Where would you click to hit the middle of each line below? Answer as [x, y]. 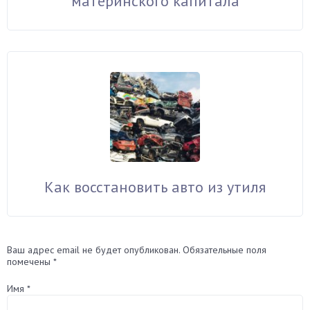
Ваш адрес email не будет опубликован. [93, 250]
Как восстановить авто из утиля [155, 187]
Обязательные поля [225, 250]
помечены [30, 262]
